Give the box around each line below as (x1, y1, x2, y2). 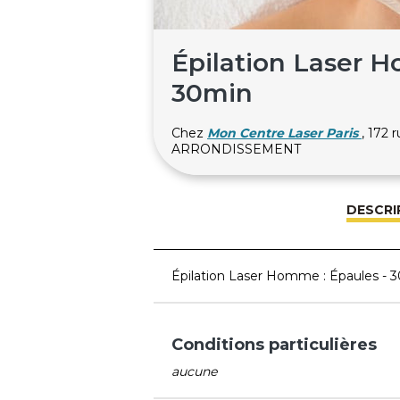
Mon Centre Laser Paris (207, 124, 358, 141)
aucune (171, 362, 217, 379)
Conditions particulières (171, 334, 377, 354)
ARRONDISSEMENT (171, 140, 301, 157)
